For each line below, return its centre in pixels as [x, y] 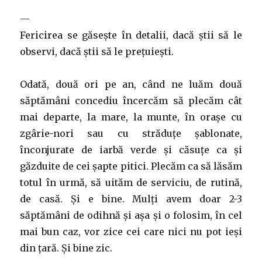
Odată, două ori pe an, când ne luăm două [131, 84]
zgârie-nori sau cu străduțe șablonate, [131, 133]
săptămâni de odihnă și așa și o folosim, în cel [131, 215]
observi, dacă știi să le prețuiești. [97, 51]
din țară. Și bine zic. [66, 248]
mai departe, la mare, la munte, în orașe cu [131, 117]
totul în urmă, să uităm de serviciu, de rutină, [131, 182]
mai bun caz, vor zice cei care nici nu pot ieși [131, 232]
